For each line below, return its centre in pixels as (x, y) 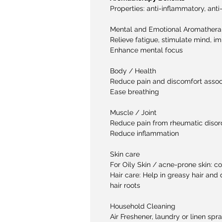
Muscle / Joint (133, 112)
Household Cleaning (143, 206)
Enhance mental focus (146, 50)
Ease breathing (135, 91)
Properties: (128, 8)
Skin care (125, 154)
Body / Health (133, 71)
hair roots (125, 185)
